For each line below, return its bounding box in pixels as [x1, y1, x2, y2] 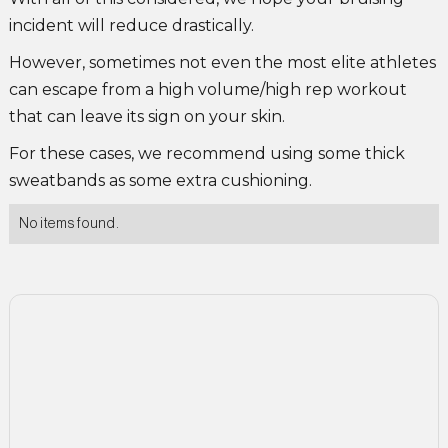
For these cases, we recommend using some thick [8, 144, 405, 164]
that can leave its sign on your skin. [8, 107, 285, 127]
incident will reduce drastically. [8, 16, 254, 36]
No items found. [18, 217, 120, 232]
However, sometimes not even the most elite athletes [8, 53, 436, 73]
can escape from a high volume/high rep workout [8, 80, 407, 100]
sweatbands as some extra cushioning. [8, 171, 312, 191]
